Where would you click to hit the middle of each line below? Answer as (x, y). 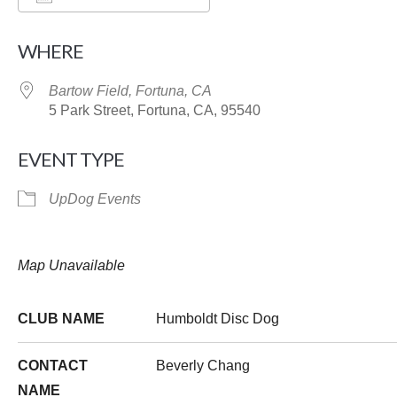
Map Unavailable (71, 265)
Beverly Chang (203, 366)
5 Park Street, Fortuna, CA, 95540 (155, 110)
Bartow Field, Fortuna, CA (130, 91)
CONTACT (53, 366)
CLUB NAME (61, 319)
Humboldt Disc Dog (218, 319)
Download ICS (95, 31)
